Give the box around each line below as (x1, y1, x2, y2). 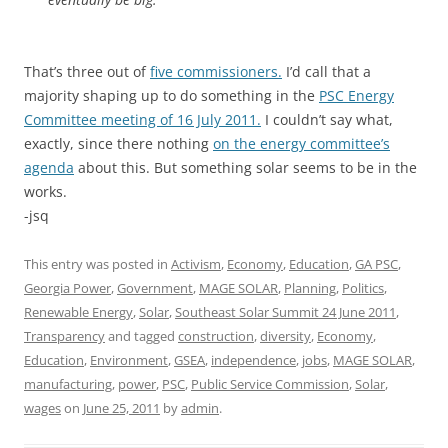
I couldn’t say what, (261, 110, 393, 129)
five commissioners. (150, 62, 282, 81)
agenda (24, 158, 74, 177)
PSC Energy (319, 86, 394, 105)
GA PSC (355, 255, 398, 273)
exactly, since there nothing (24, 134, 213, 153)
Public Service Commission (191, 375, 349, 393)
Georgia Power (24, 279, 111, 297)
